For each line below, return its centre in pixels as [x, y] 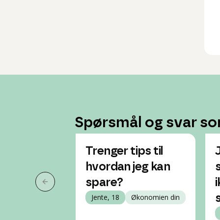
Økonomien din [155, 197]
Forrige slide [68, 187]
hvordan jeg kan [128, 167]
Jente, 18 [105, 197]
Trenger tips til [124, 151]
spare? [104, 183]
